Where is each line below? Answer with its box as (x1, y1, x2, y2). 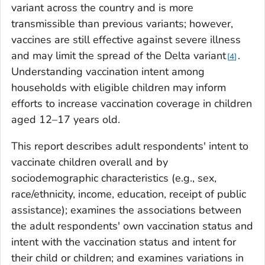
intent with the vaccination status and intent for (11, 235, 236, 250)
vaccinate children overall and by (11, 155, 168, 170)
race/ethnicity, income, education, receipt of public (11, 187, 246, 202)
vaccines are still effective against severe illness (11, 33, 241, 47)
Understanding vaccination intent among (11, 64, 205, 79)
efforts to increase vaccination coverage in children (11, 96, 252, 111)
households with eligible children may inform (11, 80, 226, 95)
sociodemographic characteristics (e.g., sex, (11, 171, 216, 186)
